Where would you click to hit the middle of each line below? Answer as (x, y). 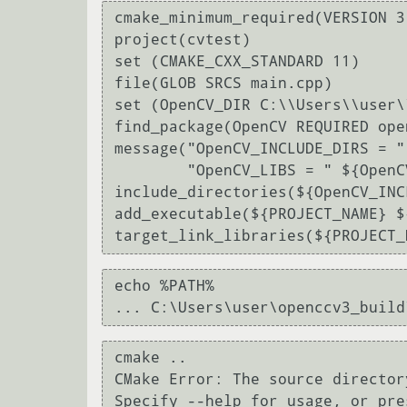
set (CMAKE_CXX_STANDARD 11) (237, 62)
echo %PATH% (164, 286)
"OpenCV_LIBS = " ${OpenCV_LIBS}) (151, 171)
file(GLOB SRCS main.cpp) (223, 84)
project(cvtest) (183, 40)
